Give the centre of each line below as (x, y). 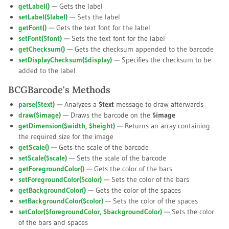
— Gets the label (76, 6)
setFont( (31, 38)
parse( (28, 104)
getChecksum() (42, 49)
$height (101, 126)
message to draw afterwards (159, 104)
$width (75, 126)
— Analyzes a (77, 104)
